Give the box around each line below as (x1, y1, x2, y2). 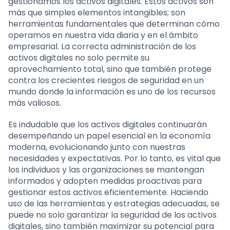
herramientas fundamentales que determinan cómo (8, 17, 220, 30)
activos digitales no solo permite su (8, 51, 149, 64)
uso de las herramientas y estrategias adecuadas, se (8, 197, 220, 209)
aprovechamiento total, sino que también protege (8, 63, 212, 75)
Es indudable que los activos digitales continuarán (8, 118, 207, 130)
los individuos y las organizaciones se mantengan (8, 163, 204, 176)
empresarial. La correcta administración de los (8, 40, 196, 52)
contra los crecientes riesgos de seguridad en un (8, 74, 204, 86)
